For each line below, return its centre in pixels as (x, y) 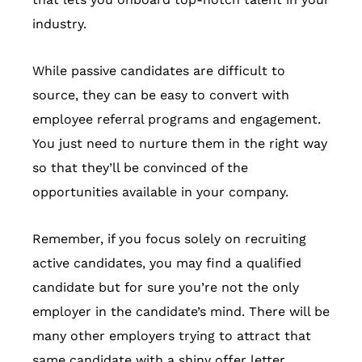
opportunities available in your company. (160, 192)
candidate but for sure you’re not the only (166, 287)
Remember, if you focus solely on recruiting (169, 238)
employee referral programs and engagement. (177, 119)
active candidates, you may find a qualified (167, 263)
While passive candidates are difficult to (159, 70)
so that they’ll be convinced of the (140, 167)
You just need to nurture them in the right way (180, 143)
